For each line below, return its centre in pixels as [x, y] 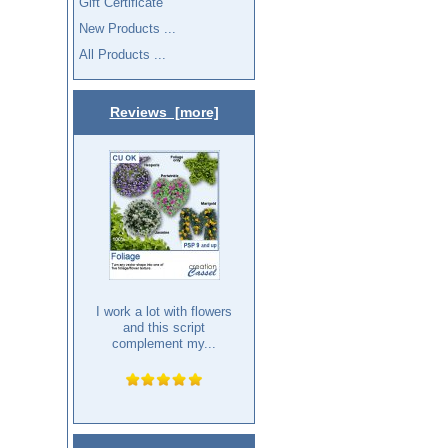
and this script [164, 328]
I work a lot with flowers [164, 312]
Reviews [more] [164, 112]
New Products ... [128, 28]
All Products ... [123, 54]
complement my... [164, 344]
